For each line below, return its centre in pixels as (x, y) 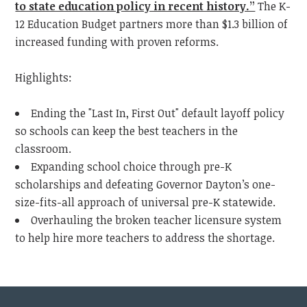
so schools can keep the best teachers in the (127, 131)
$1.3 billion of (255, 24)
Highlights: (44, 78)
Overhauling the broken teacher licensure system (157, 220)
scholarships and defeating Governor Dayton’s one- (146, 185)
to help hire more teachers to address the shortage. (145, 238)
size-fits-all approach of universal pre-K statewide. (146, 202)
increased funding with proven (94, 42)
